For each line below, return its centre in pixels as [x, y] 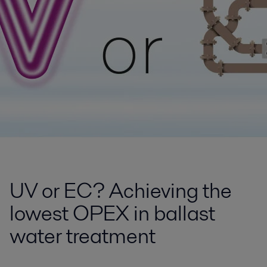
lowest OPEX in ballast [112, 213]
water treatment [83, 236]
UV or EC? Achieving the [121, 190]
